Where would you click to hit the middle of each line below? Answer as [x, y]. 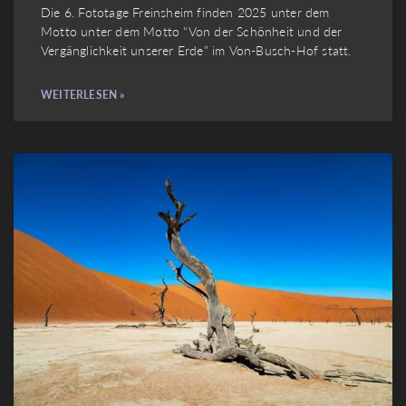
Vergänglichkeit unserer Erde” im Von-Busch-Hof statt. [196, 49]
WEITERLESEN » [83, 94]
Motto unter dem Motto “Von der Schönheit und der [192, 30]
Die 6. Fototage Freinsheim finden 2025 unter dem [185, 11]
